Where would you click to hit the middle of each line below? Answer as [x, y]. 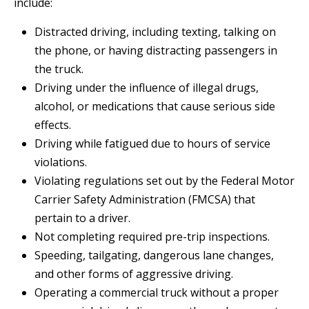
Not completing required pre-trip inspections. [152, 237]
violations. [61, 162]
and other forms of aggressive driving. [134, 274]
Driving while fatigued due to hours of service [152, 144]
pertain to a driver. [82, 218]
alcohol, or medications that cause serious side [155, 107]
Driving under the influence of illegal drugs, [147, 88]
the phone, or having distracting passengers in [156, 51]
